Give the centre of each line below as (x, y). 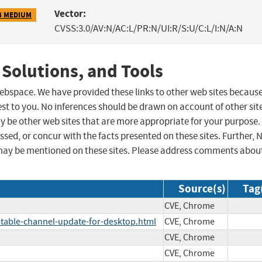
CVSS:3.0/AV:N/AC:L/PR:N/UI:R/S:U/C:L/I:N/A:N (148, 29)
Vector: (70, 14)
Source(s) (202, 189)
